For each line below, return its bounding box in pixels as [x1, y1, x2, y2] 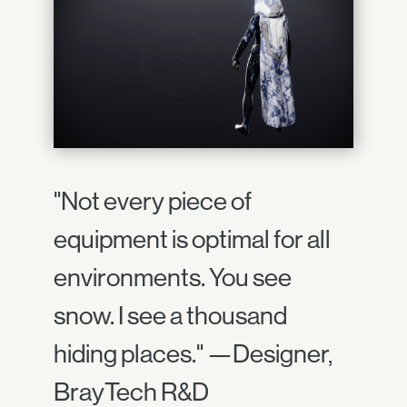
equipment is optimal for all [54, 223, 331, 253]
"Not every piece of [54, 185, 252, 215]
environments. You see [54, 262, 292, 292]
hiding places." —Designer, [54, 338, 333, 368]
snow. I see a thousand [54, 300, 287, 330]
